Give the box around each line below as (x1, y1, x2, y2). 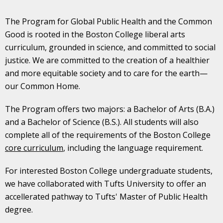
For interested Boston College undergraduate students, (5, 165, 213, 176)
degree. (5, 204, 33, 215)
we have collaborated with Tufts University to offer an (5, 178, 206, 189)
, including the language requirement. (63, 142, 203, 153)
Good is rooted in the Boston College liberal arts (5, 28, 185, 40)
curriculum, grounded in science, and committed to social (5, 41, 216, 53)
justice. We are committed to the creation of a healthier (5, 54, 210, 66)
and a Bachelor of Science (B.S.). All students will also (5, 116, 199, 127)
